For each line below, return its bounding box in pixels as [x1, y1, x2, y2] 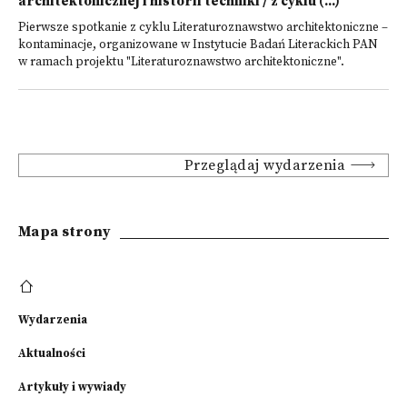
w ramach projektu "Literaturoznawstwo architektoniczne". [18, 55, 344, 70]
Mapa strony [18, 223, 112, 241]
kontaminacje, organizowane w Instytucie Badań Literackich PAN [18, 37, 378, 53]
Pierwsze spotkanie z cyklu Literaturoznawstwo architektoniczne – [18, 20, 388, 35]
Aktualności [18, 346, 85, 361]
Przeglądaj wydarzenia [184, 156, 346, 174]
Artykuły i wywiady [18, 380, 126, 394]
